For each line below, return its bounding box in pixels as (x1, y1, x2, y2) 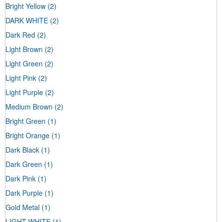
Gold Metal (5, 202, 40, 212)
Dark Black (5, 144, 39, 155)
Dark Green (5, 159, 42, 169)
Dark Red (5, 29, 35, 40)
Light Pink (5, 72, 36, 83)
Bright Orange (5, 130, 50, 140)
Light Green (5, 58, 43, 68)
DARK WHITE (5, 15, 48, 25)
